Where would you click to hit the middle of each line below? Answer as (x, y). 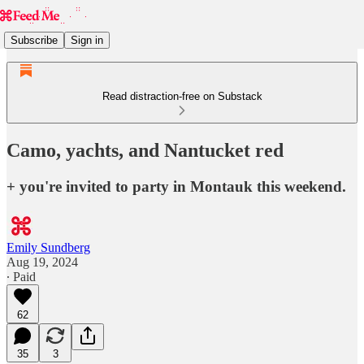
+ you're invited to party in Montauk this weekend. (176, 186)
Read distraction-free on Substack (182, 96)
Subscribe (34, 40)
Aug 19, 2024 (42, 262)
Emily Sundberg (48, 247)
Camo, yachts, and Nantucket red (145, 150)
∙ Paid (21, 276)
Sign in (87, 40)
